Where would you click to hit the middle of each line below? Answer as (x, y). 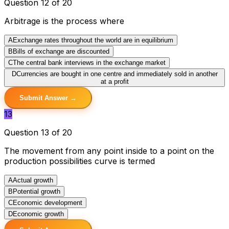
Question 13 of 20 (38, 132)
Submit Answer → (48, 98)
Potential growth (37, 191)
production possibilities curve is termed (79, 161)
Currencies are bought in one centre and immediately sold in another (117, 74)
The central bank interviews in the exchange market (89, 62)
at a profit (114, 81)
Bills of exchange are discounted (61, 51)
